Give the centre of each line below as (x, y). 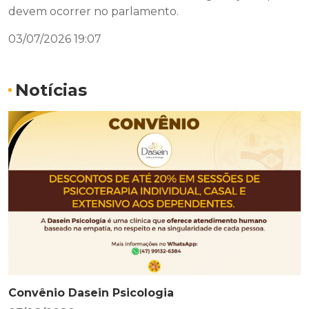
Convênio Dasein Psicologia (91, 293)
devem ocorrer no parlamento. (93, 11)
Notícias (51, 90)
